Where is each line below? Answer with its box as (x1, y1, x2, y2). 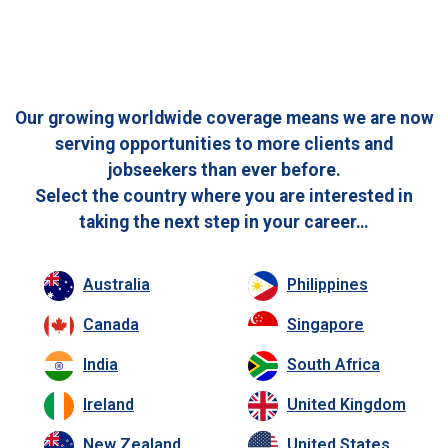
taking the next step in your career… (79, 212, 369, 232)
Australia (83, 275, 150, 295)
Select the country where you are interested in (35, 186, 413, 206)
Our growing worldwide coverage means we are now (14, 108, 434, 128)
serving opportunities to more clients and (55, 134, 393, 154)
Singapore (287, 315, 364, 335)
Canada (83, 315, 139, 335)
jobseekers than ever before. (107, 160, 341, 180)
